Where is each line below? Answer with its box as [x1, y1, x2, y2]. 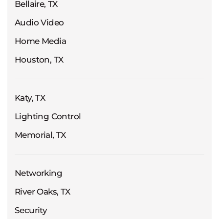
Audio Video [15, 18, 64, 28]
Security [15, 205, 47, 216]
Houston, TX [15, 55, 64, 65]
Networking [15, 168, 62, 178]
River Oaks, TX [15, 187, 70, 197]
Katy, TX [15, 93, 45, 103]
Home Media [15, 36, 66, 46]
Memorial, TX [15, 130, 66, 140]
